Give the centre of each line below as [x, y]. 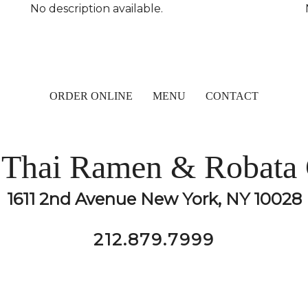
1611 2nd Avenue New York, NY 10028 [154, 199]
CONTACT [232, 96]
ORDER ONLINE [91, 96]
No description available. [97, 8]
